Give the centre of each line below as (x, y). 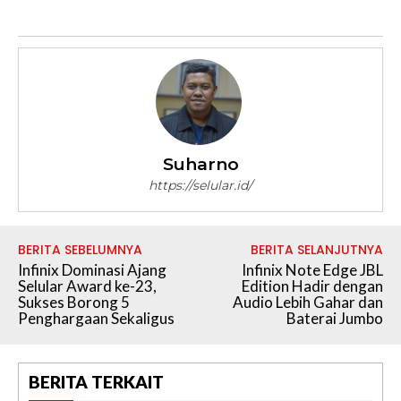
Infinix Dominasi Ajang (92, 269)
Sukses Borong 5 (74, 302)
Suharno (200, 164)
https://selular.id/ (200, 185)
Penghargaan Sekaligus (96, 318)
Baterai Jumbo (334, 318)
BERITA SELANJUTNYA (316, 249)
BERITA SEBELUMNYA (80, 249)
